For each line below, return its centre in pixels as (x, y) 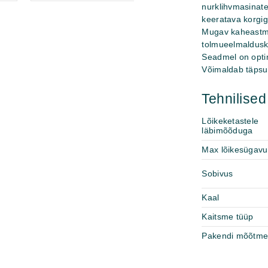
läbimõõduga (227, 130)
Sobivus (217, 173)
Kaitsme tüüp (228, 217)
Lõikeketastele (230, 121)
